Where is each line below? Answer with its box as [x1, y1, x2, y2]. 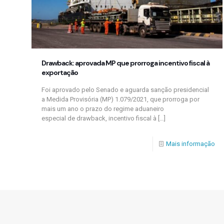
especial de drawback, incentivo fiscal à [41, 114, 156, 122]
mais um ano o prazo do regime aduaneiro [41, 104, 164, 112]
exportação [41, 67, 78, 77]
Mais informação [166, 139, 215, 147]
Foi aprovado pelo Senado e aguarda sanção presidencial [41, 85, 209, 93]
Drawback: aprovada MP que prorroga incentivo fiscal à [41, 58, 209, 67]
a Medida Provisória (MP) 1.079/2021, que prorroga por [41, 95, 199, 103]
